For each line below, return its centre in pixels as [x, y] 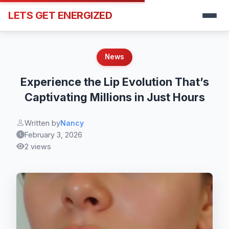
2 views [38, 146]
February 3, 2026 [53, 134]
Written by [42, 123]
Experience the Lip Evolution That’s [114, 82]
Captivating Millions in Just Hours [114, 97]
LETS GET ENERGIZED [60, 15]
